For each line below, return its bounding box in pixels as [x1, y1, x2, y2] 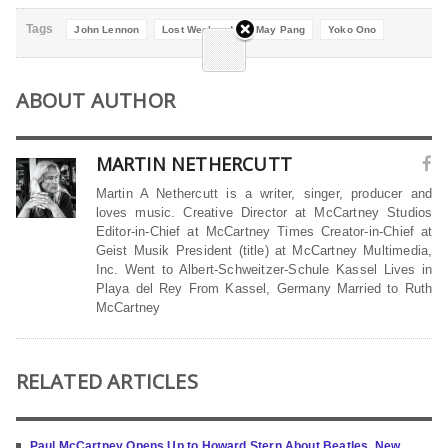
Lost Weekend [162, 24, 233, 36]
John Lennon [74, 24, 140, 36]
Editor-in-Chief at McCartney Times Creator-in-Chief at [95, 224, 433, 240]
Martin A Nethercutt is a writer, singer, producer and [95, 186, 433, 202]
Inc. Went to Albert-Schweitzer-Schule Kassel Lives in [95, 262, 433, 278]
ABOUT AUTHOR [15, 87, 176, 115]
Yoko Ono [328, 24, 377, 36]
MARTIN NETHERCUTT [95, 152, 293, 177]
